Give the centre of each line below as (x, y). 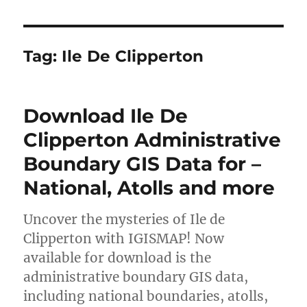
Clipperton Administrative (152, 140)
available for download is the (118, 258)
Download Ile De (106, 116)
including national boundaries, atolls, (146, 296)
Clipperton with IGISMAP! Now (124, 238)
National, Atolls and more (149, 188)
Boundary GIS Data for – (143, 164)
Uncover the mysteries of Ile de (124, 219)
